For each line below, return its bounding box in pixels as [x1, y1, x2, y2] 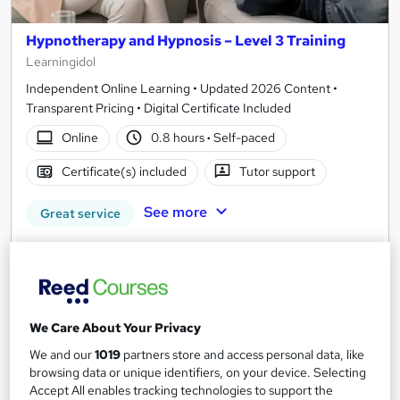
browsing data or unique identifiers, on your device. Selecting [29, 364, 367, 381]
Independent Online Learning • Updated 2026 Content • [26, 79, 337, 96]
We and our [29, 346, 96, 363]
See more [143, 202, 207, 221]
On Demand [26, 371, 105, 391]
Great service [40, 204, 121, 221]
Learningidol [26, 53, 96, 70]
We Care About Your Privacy [29, 320, 202, 337]
